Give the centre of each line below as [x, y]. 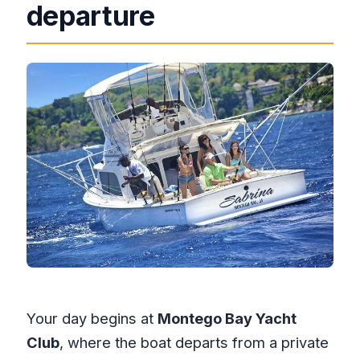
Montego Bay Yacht [227, 319]
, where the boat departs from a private [194, 343]
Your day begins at [92, 319]
